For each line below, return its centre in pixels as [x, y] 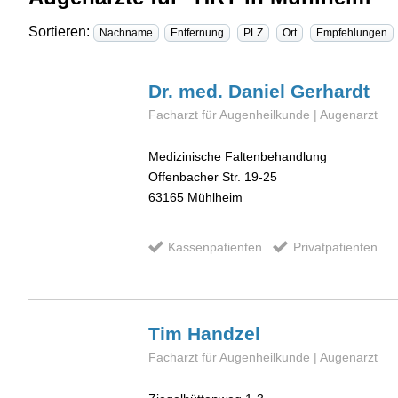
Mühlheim [215, 197]
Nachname [126, 33]
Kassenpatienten [215, 247]
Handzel [224, 334]
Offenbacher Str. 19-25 [213, 176]
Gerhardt [330, 92]
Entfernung [197, 33]
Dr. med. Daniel [219, 92]
